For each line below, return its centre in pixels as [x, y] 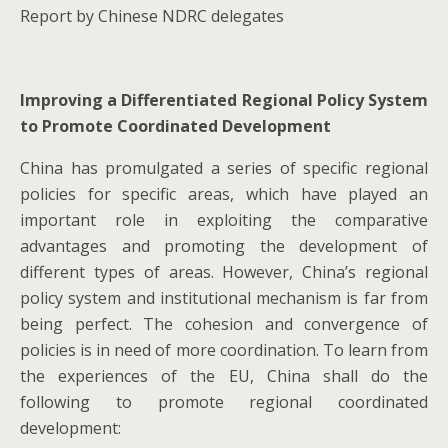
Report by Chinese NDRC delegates [152, 16]
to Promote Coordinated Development [175, 126]
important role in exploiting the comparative [224, 220]
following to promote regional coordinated [224, 402]
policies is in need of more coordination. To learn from [224, 350]
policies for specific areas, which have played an [224, 194]
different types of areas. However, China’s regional [224, 272]
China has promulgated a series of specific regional [224, 168]
